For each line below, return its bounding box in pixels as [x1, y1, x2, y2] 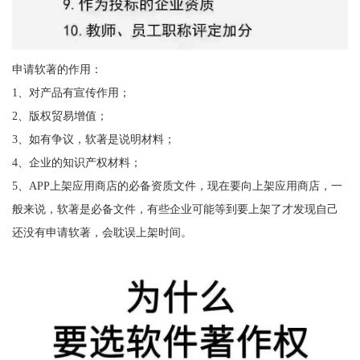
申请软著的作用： [11, 62, 102, 76]
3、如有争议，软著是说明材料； [11, 132, 175, 145]
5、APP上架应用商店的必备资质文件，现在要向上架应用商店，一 [11, 178, 342, 192]
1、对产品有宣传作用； [11, 85, 130, 99]
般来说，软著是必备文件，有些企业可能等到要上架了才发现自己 [11, 202, 338, 215]
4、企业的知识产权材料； [11, 155, 141, 169]
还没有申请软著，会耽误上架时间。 [11, 225, 192, 239]
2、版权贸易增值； [11, 108, 108, 122]
